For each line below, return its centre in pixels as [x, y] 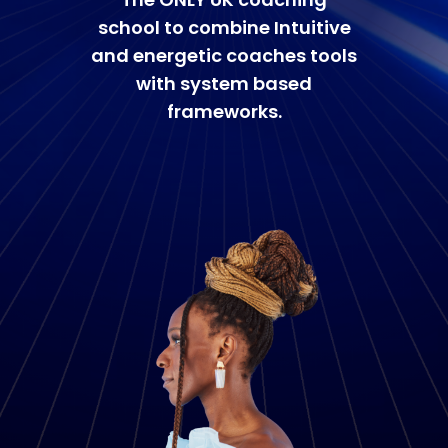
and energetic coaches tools [224, 55]
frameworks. [224, 111]
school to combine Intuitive [224, 27]
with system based [224, 83]
